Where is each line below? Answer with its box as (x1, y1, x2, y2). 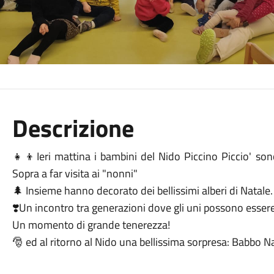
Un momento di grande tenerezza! (12, 217, 170, 233)
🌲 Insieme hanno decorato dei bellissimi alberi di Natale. (12, 182, 273, 199)
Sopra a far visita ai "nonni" (12, 165, 138, 182)
